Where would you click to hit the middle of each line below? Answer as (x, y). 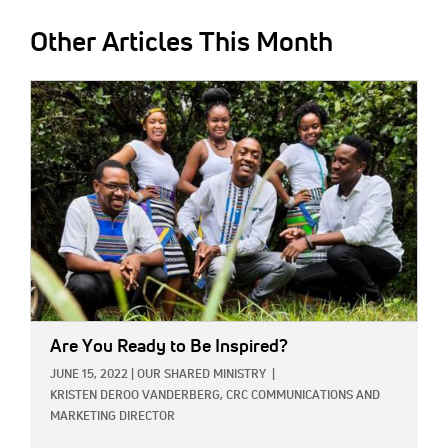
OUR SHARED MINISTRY (201, 374)
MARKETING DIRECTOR (112, 416)
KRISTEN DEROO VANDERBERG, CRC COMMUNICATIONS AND (215, 395)
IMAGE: (53, 92)
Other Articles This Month (181, 44)
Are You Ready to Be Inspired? (169, 346)
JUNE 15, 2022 (89, 374)
